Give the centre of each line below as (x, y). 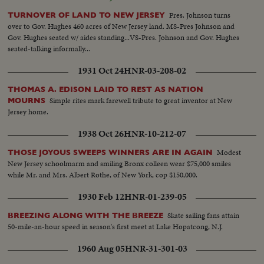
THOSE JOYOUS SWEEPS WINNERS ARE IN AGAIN (110, 152)
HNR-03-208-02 (155, 70)
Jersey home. (28, 111)
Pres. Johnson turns (200, 15)
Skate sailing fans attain (204, 215)
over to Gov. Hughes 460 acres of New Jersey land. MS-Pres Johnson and (121, 26)
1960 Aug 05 (101, 248)
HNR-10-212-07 (155, 133)
